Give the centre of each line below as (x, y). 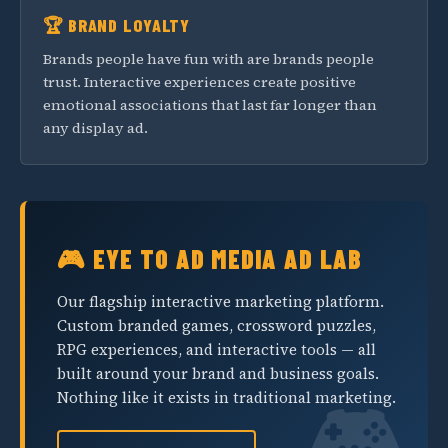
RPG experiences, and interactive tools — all (216, 349)
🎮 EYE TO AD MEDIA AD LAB (210, 258)
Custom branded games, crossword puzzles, (216, 325)
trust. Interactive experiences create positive (199, 82)
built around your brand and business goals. (218, 373)
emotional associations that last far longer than (210, 105)
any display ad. (95, 128)
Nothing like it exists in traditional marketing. (226, 397)
